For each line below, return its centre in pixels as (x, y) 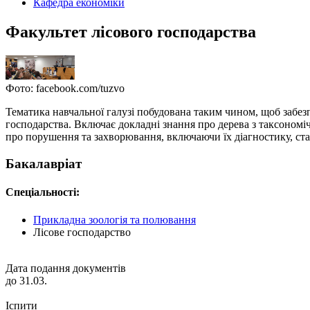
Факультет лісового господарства (131, 31)
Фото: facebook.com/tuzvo (65, 89)
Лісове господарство (82, 232)
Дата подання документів (66, 268)
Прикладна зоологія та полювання (115, 219)
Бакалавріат (44, 164)
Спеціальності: (43, 192)
